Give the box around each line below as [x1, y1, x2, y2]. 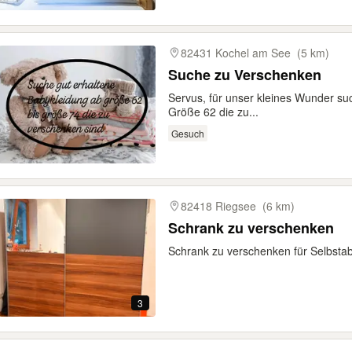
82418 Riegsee [181, 198, 256, 214]
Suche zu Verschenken [168, 64, 321, 85]
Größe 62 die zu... [168, 104, 258, 119]
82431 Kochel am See [181, 45, 291, 60]
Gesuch [170, 126, 204, 140]
